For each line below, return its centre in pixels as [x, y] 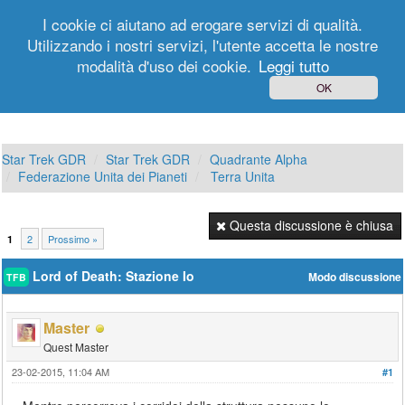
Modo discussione [354, 277]
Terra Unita [241, 176]
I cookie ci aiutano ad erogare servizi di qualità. [202, 24]
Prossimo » [73, 239]
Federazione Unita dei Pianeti [103, 176]
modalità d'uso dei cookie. [164, 66]
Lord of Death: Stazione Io [112, 276]
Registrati [135, 78]
